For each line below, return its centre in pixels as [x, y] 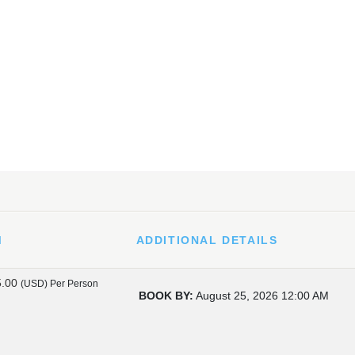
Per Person [74, 284]
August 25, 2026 [237, 296]
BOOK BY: [166, 296]
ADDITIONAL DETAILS [207, 240]
